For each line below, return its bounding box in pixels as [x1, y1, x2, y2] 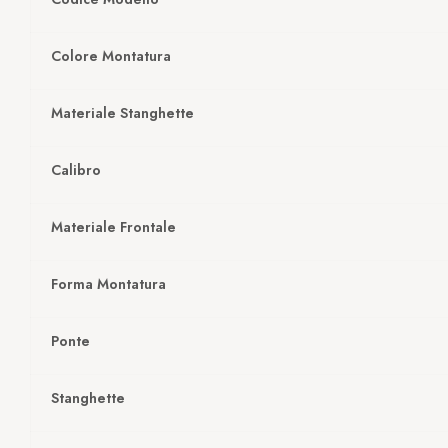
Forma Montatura [50, 274, 166, 295]
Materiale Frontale [50, 217, 176, 238]
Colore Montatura [50, 46, 171, 67]
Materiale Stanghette [50, 103, 194, 124]
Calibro [50, 160, 101, 181]
